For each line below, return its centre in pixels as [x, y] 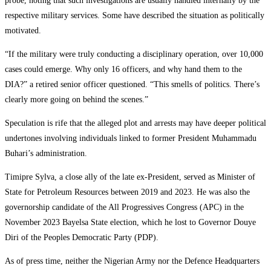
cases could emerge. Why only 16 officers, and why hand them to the [123, 70]
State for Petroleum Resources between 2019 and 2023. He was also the [127, 192]
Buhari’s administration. [46, 154]
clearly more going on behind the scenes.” [77, 100]
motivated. [23, 31]
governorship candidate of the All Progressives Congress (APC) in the [124, 207]
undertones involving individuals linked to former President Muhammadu [131, 139]
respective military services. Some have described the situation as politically [135, 16]
